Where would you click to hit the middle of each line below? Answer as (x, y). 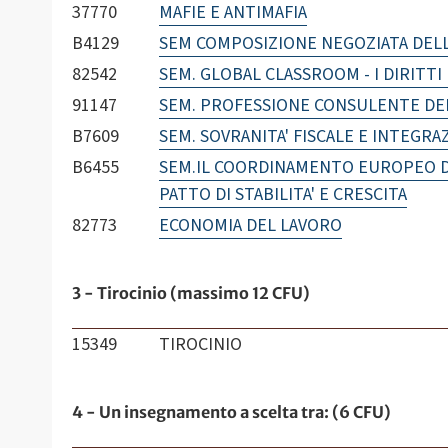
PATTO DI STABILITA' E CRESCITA (282, 195)
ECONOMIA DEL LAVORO (250, 226)
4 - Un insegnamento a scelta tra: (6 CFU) (231, 412)
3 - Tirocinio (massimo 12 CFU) (191, 293)
